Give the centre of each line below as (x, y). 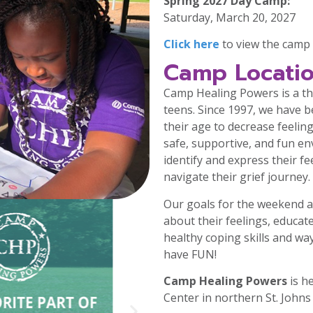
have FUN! (190, 254)
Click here (191, 44)
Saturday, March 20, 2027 (230, 17)
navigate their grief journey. (237, 177)
